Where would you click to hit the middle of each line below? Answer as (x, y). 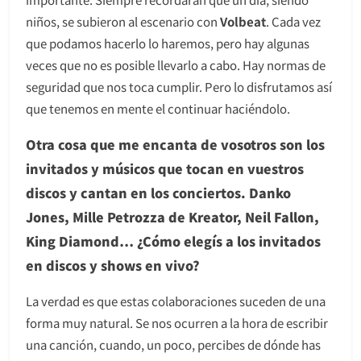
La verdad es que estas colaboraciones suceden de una (176, 301)
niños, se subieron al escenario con (123, 21)
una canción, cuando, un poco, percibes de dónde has (173, 344)
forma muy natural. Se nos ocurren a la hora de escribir (177, 322)
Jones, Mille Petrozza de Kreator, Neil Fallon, (172, 216)
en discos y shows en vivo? (113, 265)
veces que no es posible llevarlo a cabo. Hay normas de (176, 64)
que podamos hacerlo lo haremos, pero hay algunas (168, 43)
